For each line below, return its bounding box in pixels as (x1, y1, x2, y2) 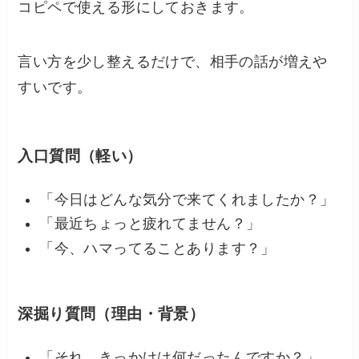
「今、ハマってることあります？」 (39, 240, 276, 256)
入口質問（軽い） (18, 147, 143, 164)
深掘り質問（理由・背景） (18, 305, 205, 323)
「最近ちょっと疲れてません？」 (39, 216, 261, 232)
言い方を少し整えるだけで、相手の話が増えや (18, 54, 328, 71)
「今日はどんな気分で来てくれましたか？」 (39, 191, 335, 208)
